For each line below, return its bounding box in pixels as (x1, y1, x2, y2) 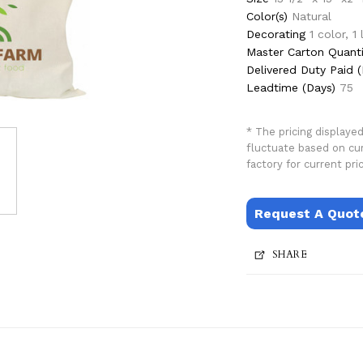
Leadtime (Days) (246, 81, 335, 95)
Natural (292, 10, 331, 23)
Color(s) (246, 10, 288, 23)
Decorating (246, 28, 305, 41)
